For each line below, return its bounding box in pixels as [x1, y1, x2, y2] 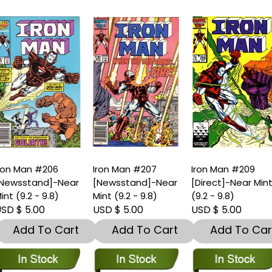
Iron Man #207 [93, 163, 157, 176]
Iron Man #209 [191, 163, 256, 176]
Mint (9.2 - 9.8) [93, 189, 158, 203]
